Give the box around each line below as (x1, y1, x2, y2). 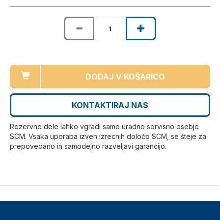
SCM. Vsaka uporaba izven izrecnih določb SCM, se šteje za (10, 132, 206, 141)
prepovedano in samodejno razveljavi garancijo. (10, 142, 166, 151)
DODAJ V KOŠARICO (85, 72, 165, 82)
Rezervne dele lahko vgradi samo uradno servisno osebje (10, 122, 199, 131)
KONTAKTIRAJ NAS (72, 100, 148, 110)
